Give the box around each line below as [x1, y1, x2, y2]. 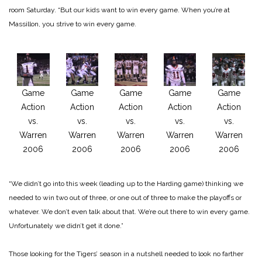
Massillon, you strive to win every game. [9, 20, 136, 29]
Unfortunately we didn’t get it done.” [9, 221, 123, 230]
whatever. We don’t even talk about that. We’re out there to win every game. [9, 207, 250, 216]
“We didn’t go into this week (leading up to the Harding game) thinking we [9, 179, 243, 188]
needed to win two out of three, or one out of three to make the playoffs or [9, 193, 242, 202]
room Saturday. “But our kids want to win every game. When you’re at [9, 6, 230, 15]
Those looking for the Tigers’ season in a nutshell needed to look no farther [9, 249, 243, 258]
